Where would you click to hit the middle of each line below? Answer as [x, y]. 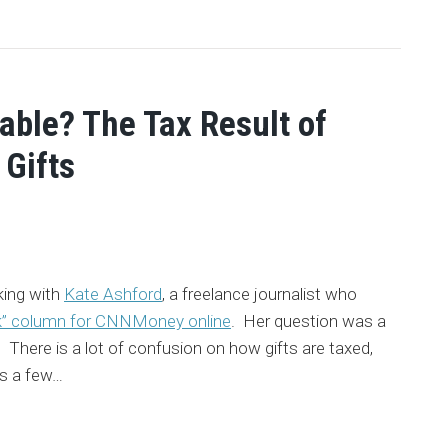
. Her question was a [308, 321]
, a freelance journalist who [259, 294]
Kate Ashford [113, 294]
